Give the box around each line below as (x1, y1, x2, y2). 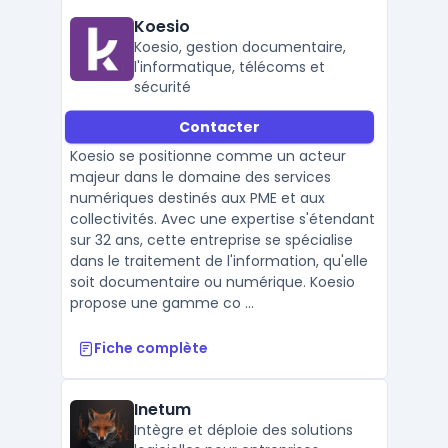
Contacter (178, 116, 260, 137)
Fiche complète (93, 338, 208, 358)
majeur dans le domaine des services (69, 167, 331, 187)
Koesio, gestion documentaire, (133, 37, 346, 57)
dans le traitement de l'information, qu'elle (69, 251, 368, 271)
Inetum (133, 398, 191, 421)
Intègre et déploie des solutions (133, 420, 353, 440)
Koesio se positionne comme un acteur (69, 146, 346, 166)
